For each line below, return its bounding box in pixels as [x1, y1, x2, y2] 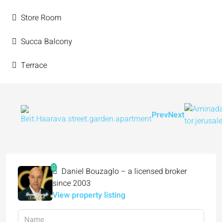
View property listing [53, 189, 125, 202]
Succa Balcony [21, 36, 72, 48]
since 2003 [53, 177, 91, 190]
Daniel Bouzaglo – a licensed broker [59, 166, 187, 178]
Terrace [21, 59, 47, 72]
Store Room [21, 12, 61, 24]
